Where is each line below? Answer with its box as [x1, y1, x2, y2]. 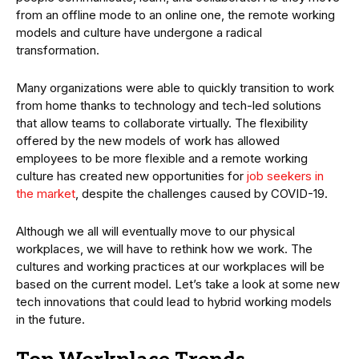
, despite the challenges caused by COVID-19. [75, 185, 328, 201]
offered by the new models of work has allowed [16, 132, 280, 148]
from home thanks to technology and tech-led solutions [16, 97, 321, 113]
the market [16, 185, 75, 201]
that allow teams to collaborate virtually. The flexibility [16, 115, 308, 131]
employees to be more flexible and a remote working [16, 150, 308, 166]
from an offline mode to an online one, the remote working [16, 6, 335, 22]
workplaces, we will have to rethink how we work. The [16, 240, 313, 256]
